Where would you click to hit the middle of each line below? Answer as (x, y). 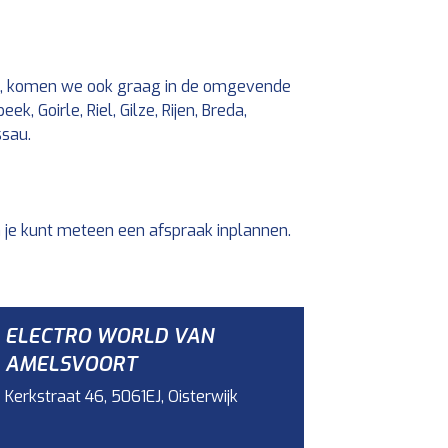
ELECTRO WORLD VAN (110, 336)
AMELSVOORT (71, 364)
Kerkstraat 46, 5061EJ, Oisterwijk (122, 396)
